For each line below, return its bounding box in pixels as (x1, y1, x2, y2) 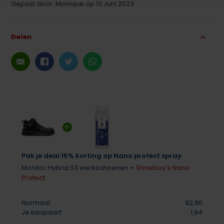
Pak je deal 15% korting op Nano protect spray (21, 150, 181, 160)
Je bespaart (21, 207, 61, 217)
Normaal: (21, 197, 51, 207)
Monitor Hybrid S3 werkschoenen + (21, 162, 136, 172)
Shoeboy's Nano (135, 162, 189, 172)
